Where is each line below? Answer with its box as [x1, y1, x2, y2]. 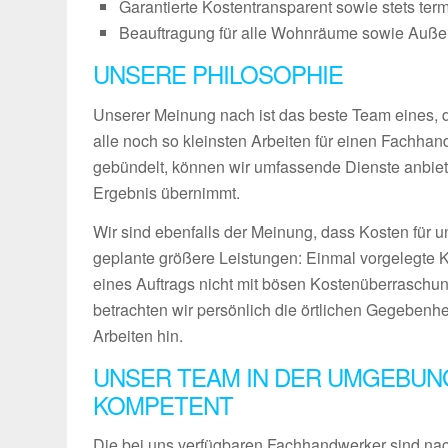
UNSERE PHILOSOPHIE [93, 56, 344, 92]
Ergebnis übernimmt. [93, 180, 241, 204]
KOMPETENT [93, 386, 234, 422]
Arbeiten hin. [93, 324, 184, 348]
